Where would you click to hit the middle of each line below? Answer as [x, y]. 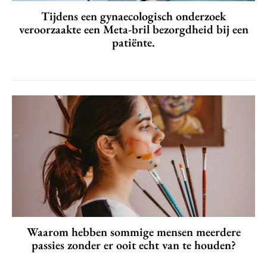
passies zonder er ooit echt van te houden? [133, 245]
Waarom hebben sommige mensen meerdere [133, 232]
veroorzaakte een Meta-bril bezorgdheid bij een [133, 30]
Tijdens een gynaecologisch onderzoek [133, 16]
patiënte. [133, 43]
